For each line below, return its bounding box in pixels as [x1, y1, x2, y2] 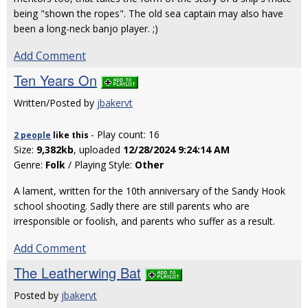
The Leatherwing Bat [14, 263, 141, 283]
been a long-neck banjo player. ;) [14, 22, 158, 35]
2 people [14, 129, 51, 141]
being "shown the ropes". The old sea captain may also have [14, 7, 283, 20]
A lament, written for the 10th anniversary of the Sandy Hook [14, 184, 285, 197]
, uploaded [74, 143, 123, 156]
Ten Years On [14, 70, 97, 90]
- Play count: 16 [91, 128, 159, 141]
